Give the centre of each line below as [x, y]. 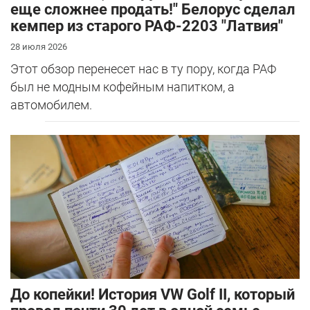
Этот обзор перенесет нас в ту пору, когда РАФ [143, 69]
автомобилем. [51, 104]
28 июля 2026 [39, 46]
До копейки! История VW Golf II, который [153, 294]
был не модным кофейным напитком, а [122, 86]
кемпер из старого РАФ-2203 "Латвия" [147, 26]
